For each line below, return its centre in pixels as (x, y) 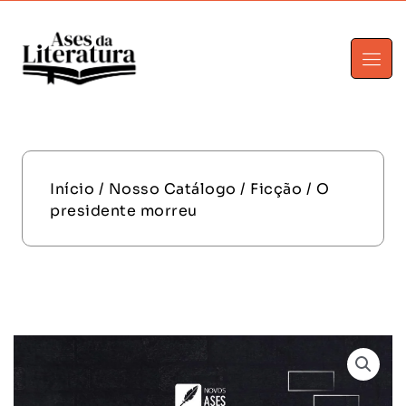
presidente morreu (124, 210)
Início (72, 188)
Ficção (276, 188)
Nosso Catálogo (172, 188)
